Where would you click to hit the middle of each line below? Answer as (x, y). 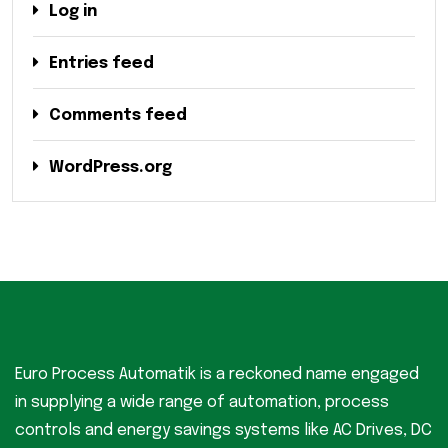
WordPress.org (110, 167)
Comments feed (118, 115)
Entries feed (101, 63)
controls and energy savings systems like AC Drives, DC (223, 430)
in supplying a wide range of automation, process (202, 402)
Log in (73, 11)
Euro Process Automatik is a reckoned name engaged (217, 374)
